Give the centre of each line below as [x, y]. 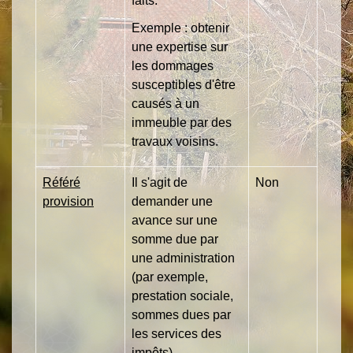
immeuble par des [182, 122]
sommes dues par [181, 314]
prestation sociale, [182, 295]
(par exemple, [170, 277]
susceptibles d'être [184, 84]
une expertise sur [180, 46]
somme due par [175, 239]
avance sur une [175, 220]
